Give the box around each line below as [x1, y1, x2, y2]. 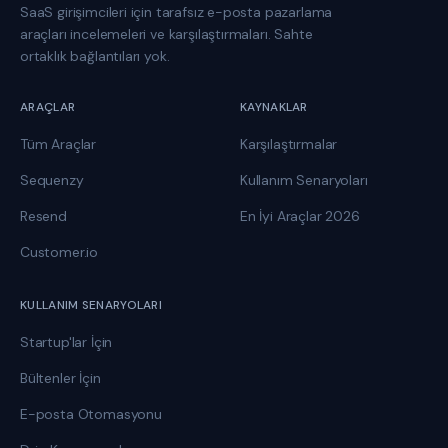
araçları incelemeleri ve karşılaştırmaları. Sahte [20, 25, 313, 43]
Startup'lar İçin [20, 333, 113, 351]
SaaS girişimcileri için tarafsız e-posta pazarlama [20, 3, 333, 21]
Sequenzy [20, 171, 84, 189]
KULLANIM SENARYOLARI [20, 297, 162, 313]
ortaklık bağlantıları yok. [20, 47, 170, 65]
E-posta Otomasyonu [20, 405, 162, 423]
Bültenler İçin [20, 369, 101, 387]
